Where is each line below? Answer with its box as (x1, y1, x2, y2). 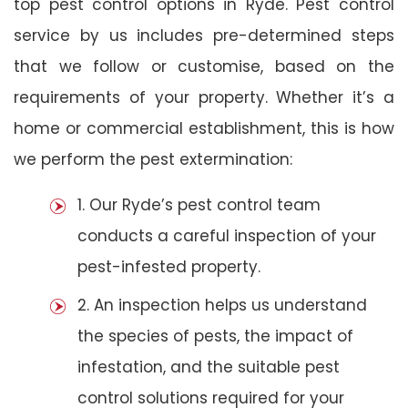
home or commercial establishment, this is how (14, 117, 394, 139)
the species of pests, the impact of (77, 324, 353, 347)
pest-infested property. (77, 255, 260, 278)
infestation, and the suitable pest (77, 355, 340, 378)
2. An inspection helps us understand (77, 293, 367, 316)
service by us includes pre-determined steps (14, 24, 394, 46)
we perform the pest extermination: (14, 148, 292, 170)
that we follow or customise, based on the (14, 55, 394, 77)
